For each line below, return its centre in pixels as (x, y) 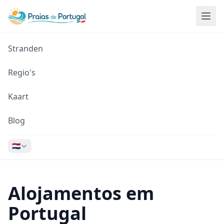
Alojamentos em (81, 193)
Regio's (22, 72)
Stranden (25, 48)
